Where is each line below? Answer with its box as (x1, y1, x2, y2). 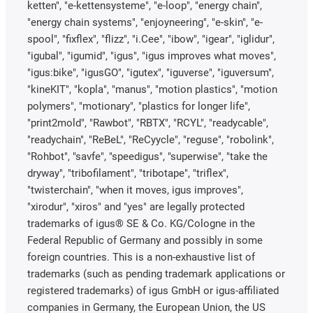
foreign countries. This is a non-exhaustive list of (27, 251, 255, 264)
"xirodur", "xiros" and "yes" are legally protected (27, 201, 245, 214)
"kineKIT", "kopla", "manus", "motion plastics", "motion (27, 83, 277, 96)
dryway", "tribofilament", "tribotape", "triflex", (27, 167, 228, 180)
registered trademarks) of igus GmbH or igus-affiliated (27, 284, 279, 298)
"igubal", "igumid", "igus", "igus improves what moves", (27, 50, 276, 63)
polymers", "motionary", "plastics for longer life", (27, 100, 250, 113)
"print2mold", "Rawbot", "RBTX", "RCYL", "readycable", (27, 117, 268, 130)
